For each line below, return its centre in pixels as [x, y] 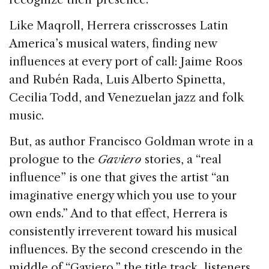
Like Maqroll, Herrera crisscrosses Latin [119, 25]
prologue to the [53, 159]
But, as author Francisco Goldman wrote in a [131, 141]
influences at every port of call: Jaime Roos [126, 61]
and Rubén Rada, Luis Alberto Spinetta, [117, 79]
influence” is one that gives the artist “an [119, 177]
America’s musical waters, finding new [113, 43]
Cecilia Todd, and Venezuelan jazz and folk [127, 97]
